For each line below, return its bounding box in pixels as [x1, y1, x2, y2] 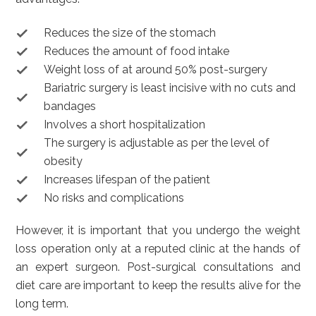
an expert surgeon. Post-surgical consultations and [16, 260, 300, 274]
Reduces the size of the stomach [44, 26, 217, 39]
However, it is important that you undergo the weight [16, 224, 300, 237]
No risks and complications [44, 191, 185, 205]
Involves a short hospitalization [44, 118, 206, 131]
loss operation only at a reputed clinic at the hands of [16, 242, 300, 255]
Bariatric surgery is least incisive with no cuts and [44, 81, 296, 95]
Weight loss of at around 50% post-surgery [44, 63, 268, 76]
